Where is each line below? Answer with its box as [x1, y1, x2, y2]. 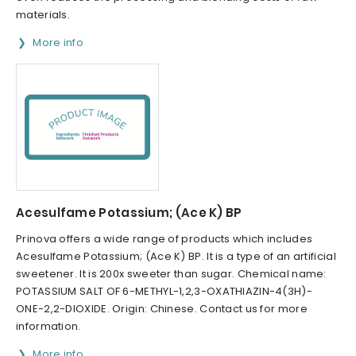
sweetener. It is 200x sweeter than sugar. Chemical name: [16, 266, 327, 282]
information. [16, 319, 81, 335]
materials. [16, 7, 70, 23]
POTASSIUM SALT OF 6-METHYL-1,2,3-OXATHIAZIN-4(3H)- [16, 284, 312, 300]
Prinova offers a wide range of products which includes [16, 231, 313, 247]
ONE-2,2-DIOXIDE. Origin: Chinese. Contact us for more [16, 301, 308, 317]
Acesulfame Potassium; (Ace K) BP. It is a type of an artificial [16, 249, 336, 265]
